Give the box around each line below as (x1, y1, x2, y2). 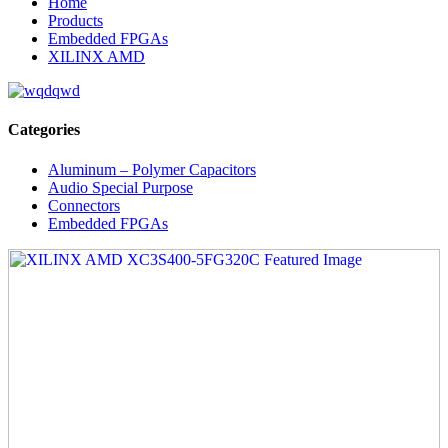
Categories (8, 121, 80, 139)
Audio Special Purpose (48, 178, 193, 196)
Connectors (48, 196, 120, 214)
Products (48, 12, 103, 29)
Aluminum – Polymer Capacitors (48, 160, 256, 178)
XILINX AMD (48, 48, 145, 65)
